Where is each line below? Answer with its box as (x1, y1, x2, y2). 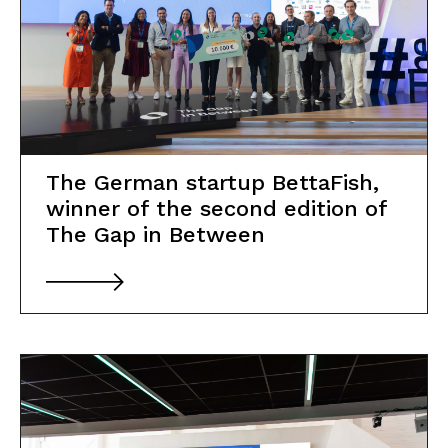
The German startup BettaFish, (46, 169, 379, 195)
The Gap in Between (46, 221, 265, 247)
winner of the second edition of (46, 195, 387, 221)
